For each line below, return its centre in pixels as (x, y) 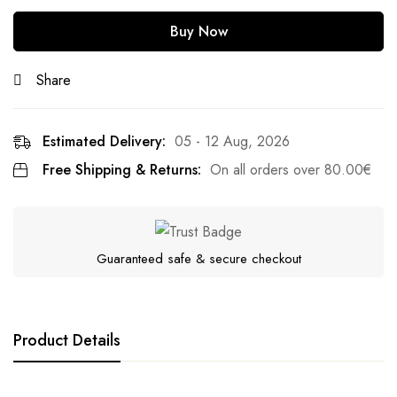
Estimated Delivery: (104, 142)
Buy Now (198, 32)
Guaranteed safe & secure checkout (198, 259)
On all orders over (267, 170)
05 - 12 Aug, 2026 (232, 142)
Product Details (67, 341)
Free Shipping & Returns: (122, 170)
